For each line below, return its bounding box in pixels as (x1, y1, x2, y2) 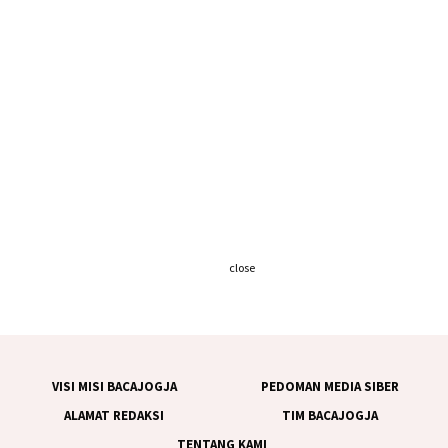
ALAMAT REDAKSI (64, 407, 164, 424)
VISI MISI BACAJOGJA (51, 378, 177, 395)
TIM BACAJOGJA (281, 407, 378, 424)
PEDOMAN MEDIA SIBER (260, 378, 399, 395)
